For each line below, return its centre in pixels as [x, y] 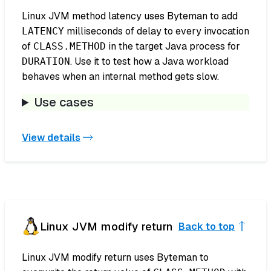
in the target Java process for [173, 47]
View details [51, 137]
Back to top [207, 226]
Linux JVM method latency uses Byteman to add [130, 16]
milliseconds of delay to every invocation [157, 31]
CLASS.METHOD [70, 47]
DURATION [46, 62]
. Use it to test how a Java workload [149, 62]
